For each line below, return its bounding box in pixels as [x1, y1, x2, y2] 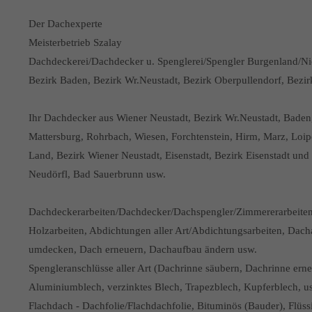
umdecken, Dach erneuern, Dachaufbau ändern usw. [28, 244, 257, 255]
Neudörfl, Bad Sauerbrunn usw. [28, 169, 166, 180]
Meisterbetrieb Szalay [28, 37, 122, 48]
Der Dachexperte [28, 18, 102, 29]
